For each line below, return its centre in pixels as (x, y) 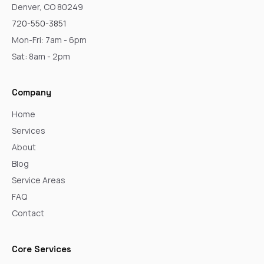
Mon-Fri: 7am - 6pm (49, 39)
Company (32, 92)
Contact (28, 213)
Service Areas (39, 180)
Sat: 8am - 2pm (41, 56)
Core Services (42, 249)
